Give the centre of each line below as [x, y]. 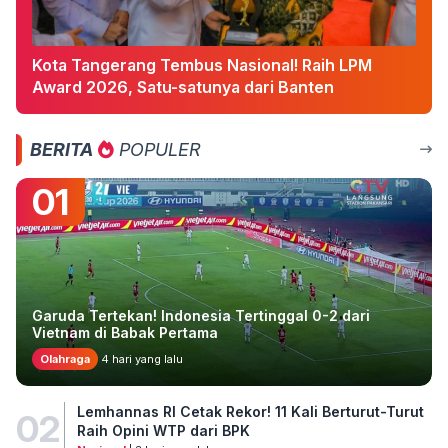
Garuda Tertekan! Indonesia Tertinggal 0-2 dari [201, 315]
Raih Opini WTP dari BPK [163, 430]
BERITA [61, 149]
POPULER [157, 149]
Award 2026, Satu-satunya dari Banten [183, 86]
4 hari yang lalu [140, 358]
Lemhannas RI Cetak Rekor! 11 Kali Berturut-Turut [250, 411]
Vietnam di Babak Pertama [125, 332]
